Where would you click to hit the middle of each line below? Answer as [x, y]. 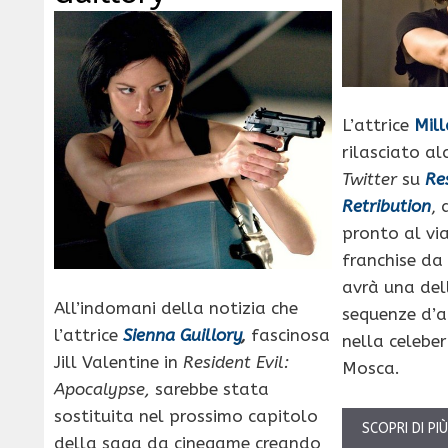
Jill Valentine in [118, 361]
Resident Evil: [236, 361]
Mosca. [371, 368]
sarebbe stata [209, 388]
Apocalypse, [102, 388]
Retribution [387, 206]
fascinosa [288, 334]
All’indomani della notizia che [176, 307]
